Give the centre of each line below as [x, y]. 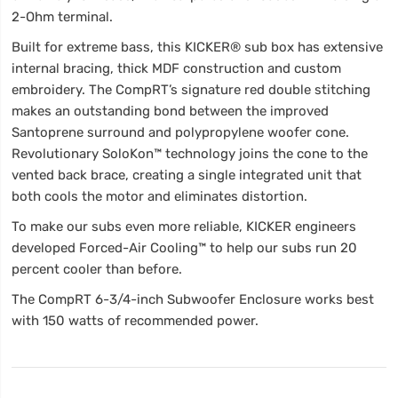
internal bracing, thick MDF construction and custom [177, 68]
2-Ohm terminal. [63, 16]
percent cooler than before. [97, 269]
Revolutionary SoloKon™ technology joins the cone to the [190, 153]
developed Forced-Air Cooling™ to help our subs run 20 [185, 247]
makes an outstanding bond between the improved [171, 111]
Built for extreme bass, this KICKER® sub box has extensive [198, 47]
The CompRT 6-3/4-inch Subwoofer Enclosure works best [193, 299]
